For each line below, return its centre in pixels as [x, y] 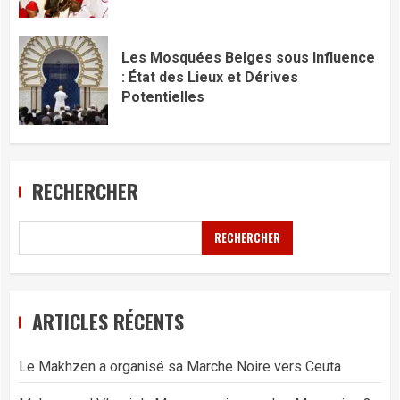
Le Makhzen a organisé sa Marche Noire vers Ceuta [180, 366]
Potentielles [163, 97]
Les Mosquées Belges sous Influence [248, 58]
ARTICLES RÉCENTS [108, 321]
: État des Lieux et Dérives [210, 78]
